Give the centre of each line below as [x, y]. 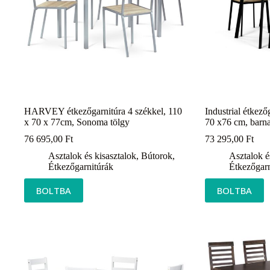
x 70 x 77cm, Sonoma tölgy [77, 122]
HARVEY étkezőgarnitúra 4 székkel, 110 [103, 111]
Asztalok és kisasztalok [92, 155]
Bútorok [157, 155]
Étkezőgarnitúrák [81, 166]
